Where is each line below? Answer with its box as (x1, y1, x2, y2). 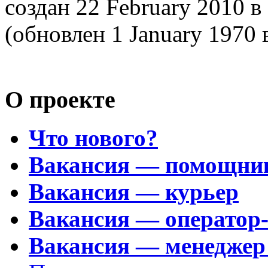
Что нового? (29, 125, 158, 151)
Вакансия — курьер (29, 179, 239, 205)
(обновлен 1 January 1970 (5, 21, 262, 47)
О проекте (5, 86, 115, 113)
